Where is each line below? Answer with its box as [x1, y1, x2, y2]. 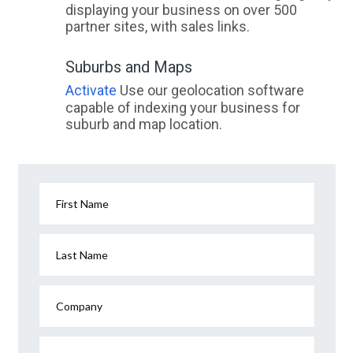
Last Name [56, 248, 108, 262]
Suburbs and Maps [65, 58, 192, 77]
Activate [65, 82, 117, 99]
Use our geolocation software [116, 82, 304, 99]
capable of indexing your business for [65, 99, 300, 117]
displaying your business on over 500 [65, 2, 297, 19]
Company [56, 299, 102, 314]
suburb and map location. [65, 116, 222, 133]
